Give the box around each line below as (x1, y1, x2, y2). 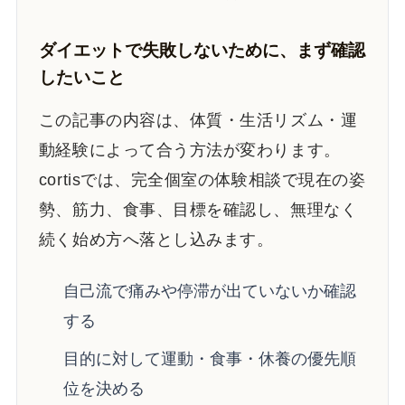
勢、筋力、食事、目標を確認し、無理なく (38, 201, 358, 220)
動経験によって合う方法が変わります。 (38, 141, 341, 160)
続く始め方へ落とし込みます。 (38, 231, 274, 250)
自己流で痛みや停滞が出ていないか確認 (62, 281, 356, 300)
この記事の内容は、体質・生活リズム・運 (38, 111, 358, 130)
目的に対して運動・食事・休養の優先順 (62, 350, 356, 369)
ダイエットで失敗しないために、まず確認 (38, 41, 365, 61)
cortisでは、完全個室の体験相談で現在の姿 (38, 171, 366, 190)
